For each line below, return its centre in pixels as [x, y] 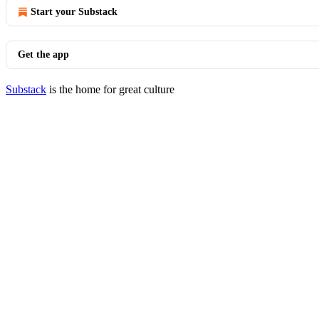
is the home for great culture [110, 89]
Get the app [43, 54]
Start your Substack [74, 12]
